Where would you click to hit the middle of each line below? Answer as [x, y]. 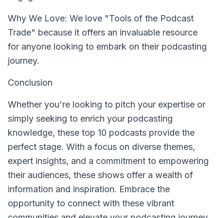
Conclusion [30, 82]
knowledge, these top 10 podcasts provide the [101, 133]
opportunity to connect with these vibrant [91, 203]
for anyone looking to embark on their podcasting [107, 46]
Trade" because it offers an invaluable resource [103, 32]
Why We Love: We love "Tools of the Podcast [101, 18]
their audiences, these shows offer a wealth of [100, 175]
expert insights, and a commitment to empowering [108, 161]
